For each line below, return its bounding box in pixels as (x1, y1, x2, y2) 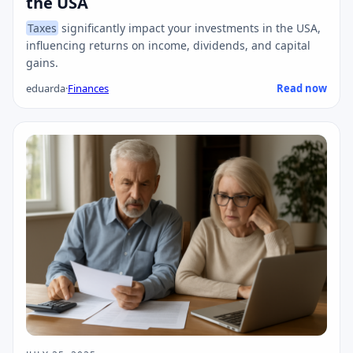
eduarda (26, 81, 65, 96)
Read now (277, 81, 327, 96)
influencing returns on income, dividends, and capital (26, 38, 310, 54)
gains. (26, 55, 58, 71)
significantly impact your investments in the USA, (58, 20, 321, 36)
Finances (68, 81, 109, 96)
